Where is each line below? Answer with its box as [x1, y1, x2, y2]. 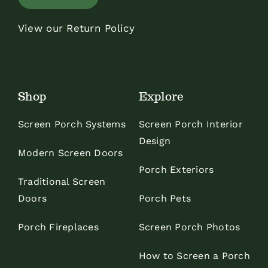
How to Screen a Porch [138, 249, 250, 261]
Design [138, 135, 171, 147]
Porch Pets [138, 192, 191, 204]
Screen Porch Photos [138, 221, 240, 233]
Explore [138, 89, 184, 103]
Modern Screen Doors [17, 147, 123, 159]
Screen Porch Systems [17, 118, 126, 130]
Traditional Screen [17, 175, 106, 187]
